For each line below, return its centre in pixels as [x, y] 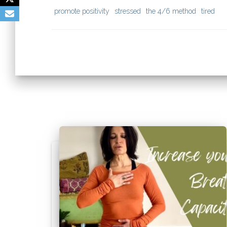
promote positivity [82, 11]
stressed [128, 11]
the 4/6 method [171, 11]
